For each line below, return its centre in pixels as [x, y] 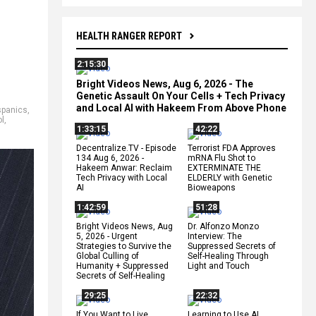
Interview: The [215, 236]
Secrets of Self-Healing [121, 275]
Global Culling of [108, 256]
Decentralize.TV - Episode [126, 148]
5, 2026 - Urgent [107, 236]
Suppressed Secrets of [232, 246]
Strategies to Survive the [124, 246]
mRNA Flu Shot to [221, 158]
